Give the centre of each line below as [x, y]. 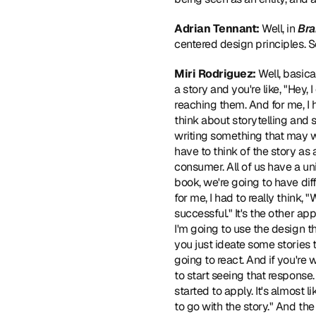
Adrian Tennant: [218, 29]
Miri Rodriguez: [215, 74]
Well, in [280, 29]
